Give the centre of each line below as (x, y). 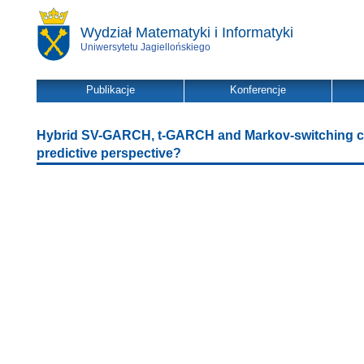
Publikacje (110, 90)
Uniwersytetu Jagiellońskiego (145, 47)
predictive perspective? (109, 153)
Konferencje (258, 90)
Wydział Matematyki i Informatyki (187, 32)
